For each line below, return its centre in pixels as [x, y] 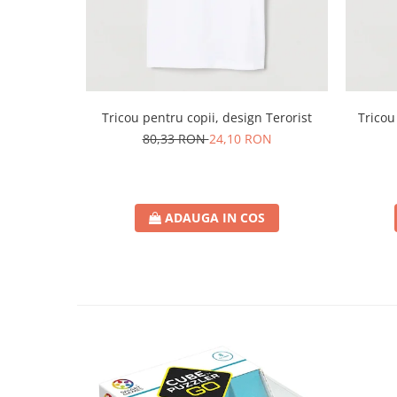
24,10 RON [240, 139]
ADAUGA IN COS [215, 218]
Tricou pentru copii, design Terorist [207, 118]
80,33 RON [175, 139]
